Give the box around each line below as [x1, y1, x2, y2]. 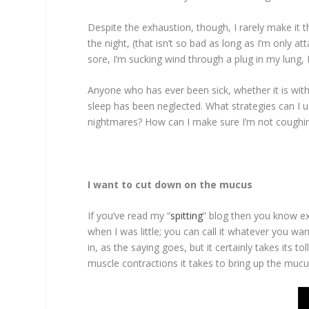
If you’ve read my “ [88, 209, 171, 223]
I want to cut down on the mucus [88, 178, 253, 192]
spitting [170, 209, 203, 223]
